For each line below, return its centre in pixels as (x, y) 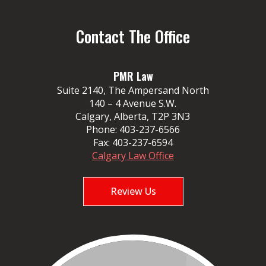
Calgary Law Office (133, 156)
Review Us (133, 191)
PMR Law (133, 76)
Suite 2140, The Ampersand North (133, 91)
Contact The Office (133, 37)
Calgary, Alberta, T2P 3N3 (133, 117)
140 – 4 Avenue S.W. (133, 104)
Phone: (102, 130)
